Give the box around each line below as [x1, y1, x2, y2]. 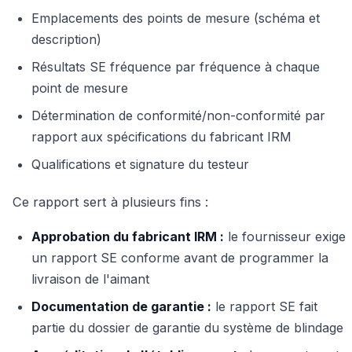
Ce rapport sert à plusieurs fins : [13, 194, 208, 211]
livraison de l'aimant [31, 271, 149, 288]
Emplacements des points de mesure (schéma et [31, 10, 320, 27]
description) [31, 31, 101, 48]
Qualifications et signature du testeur [31, 156, 249, 173]
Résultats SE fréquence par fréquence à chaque [31, 59, 320, 75]
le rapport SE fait [211, 299, 317, 315]
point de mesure [31, 80, 128, 97]
